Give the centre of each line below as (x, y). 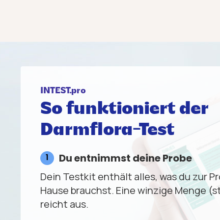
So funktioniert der (124, 110)
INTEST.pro (63, 91)
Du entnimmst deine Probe (125, 158)
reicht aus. (64, 204)
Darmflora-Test (107, 131)
